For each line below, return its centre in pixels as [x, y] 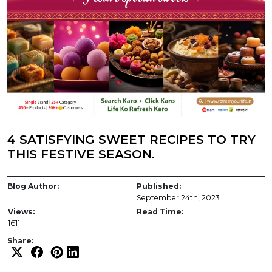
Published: [159, 186]
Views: [21, 212]
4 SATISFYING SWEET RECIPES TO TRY [131, 140]
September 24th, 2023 [178, 198]
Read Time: [160, 212]
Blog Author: [33, 186]
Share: [20, 241]
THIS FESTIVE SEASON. [81, 155]
